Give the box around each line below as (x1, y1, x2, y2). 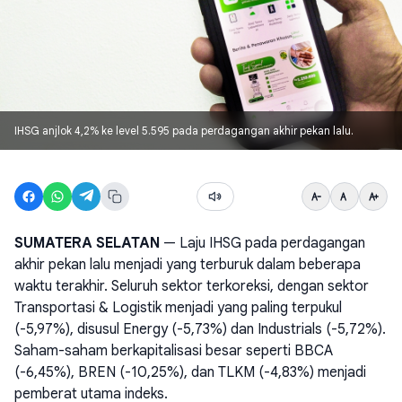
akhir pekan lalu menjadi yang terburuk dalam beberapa (14, 256, 361, 274)
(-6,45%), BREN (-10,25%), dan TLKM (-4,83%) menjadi (14, 363, 366, 381)
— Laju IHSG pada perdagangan (160, 234, 365, 252)
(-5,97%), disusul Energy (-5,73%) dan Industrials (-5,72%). (14, 320, 386, 338)
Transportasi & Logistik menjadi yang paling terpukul (14, 299, 342, 317)
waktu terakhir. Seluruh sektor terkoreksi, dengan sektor (14, 277, 369, 295)
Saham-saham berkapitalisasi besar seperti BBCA (14, 342, 333, 360)
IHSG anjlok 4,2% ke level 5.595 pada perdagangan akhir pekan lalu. (14, 124, 354, 137)
